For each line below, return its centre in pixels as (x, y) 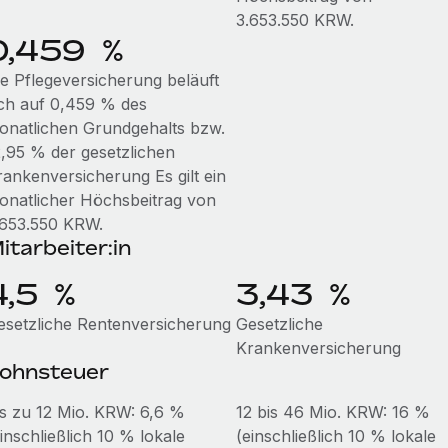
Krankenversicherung (318, 348)
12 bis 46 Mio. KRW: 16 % (332, 412)
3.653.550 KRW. (294, 20)
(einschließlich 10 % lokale (335, 436)
